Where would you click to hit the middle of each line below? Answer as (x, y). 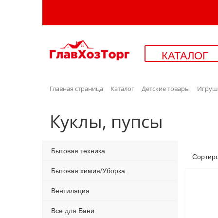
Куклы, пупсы (106, 122)
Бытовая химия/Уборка (88, 171)
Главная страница (76, 89)
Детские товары (166, 89)
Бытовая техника (78, 151)
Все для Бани (73, 210)
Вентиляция (70, 191)
